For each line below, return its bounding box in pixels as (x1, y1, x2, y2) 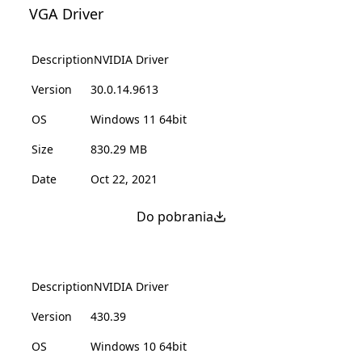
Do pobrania (136, 208, 213, 225)
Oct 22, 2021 (90, 171, 158, 187)
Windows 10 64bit (90, 339, 187, 354)
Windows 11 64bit (90, 112, 187, 127)
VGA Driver (29, 4, 103, 23)
